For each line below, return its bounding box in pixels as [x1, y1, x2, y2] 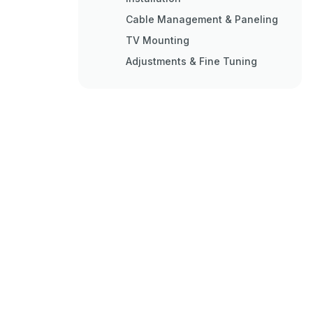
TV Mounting [126, 34, 189, 46]
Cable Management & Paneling [126, 13, 278, 25]
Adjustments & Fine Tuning [126, 55, 257, 67]
